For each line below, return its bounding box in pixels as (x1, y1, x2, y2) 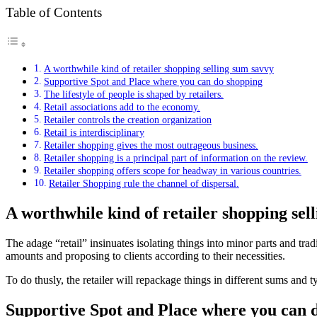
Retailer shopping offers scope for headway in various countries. (43, 165, 301, 177)
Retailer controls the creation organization (43, 114, 212, 126)
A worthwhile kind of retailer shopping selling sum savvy (43, 63, 274, 75)
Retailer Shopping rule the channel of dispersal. (48, 178, 239, 190)
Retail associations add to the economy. (43, 101, 200, 113)
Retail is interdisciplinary (43, 127, 144, 139)
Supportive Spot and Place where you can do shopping (43, 76, 263, 88)
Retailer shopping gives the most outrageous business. (43, 139, 258, 151)
